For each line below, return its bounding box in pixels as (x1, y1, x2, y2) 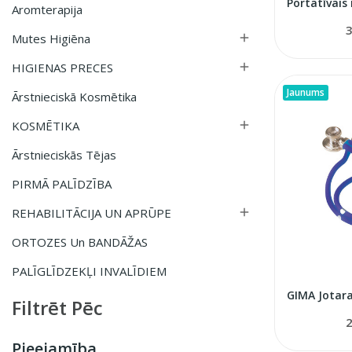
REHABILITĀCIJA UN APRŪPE (12, 204, 171, 221)
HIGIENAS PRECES (12, 59, 113, 75)
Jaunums (286, 86, 324, 100)
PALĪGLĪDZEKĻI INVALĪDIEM (12, 262, 167, 279)
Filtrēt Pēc (12, 294, 103, 321)
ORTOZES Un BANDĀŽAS (12, 233, 148, 250)
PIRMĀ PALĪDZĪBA (12, 175, 112, 192)
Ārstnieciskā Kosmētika (12, 88, 137, 104)
